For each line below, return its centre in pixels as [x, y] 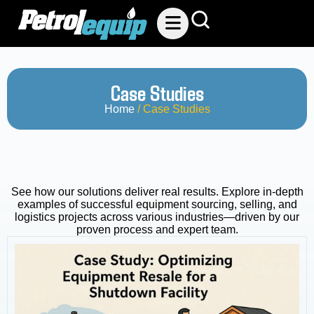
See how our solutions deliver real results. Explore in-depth [157, 192]
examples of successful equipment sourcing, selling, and [157, 204]
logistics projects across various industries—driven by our [157, 217]
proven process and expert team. [157, 230]
